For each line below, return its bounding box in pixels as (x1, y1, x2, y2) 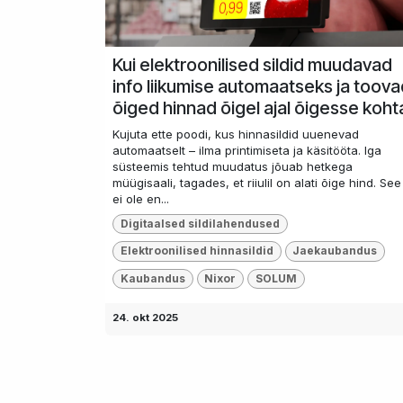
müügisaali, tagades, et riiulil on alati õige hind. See (112, 175, 401, 190)
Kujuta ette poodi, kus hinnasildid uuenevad (112, 126, 359, 141)
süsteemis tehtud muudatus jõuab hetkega (112, 158, 353, 174)
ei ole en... (112, 191, 169, 206)
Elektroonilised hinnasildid (120, 244, 273, 258)
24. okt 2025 (112, 310, 178, 324)
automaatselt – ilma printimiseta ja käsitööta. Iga (112, 142, 381, 157)
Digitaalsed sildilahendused (120, 216, 280, 230)
